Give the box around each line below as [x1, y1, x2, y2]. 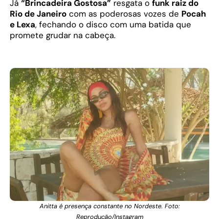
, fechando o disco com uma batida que [35, 19, 191, 30]
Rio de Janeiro [10, 8, 66, 20]
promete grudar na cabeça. [10, 30, 115, 41]
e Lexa [10, 19, 35, 30]
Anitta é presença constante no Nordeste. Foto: [39, 201, 180, 210]
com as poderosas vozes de [66, 8, 181, 20]
